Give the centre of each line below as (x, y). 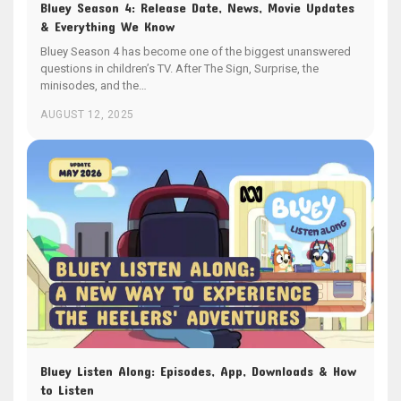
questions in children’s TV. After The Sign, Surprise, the (179, 68)
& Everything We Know (107, 26)
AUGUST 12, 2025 (87, 114)
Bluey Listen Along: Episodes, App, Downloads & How (198, 370)
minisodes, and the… (94, 85)
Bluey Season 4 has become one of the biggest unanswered (196, 51)
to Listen (67, 389)
